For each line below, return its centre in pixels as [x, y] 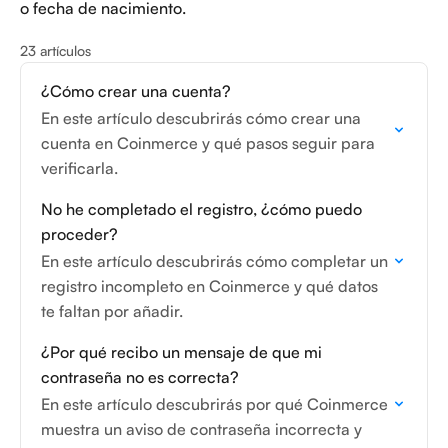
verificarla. [79, 168]
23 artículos [55, 50]
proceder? [79, 234]
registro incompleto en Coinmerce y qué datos [209, 286]
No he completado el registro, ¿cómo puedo [201, 209]
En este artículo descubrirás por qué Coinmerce [214, 404]
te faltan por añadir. [112, 311]
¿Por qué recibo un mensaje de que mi [181, 352]
